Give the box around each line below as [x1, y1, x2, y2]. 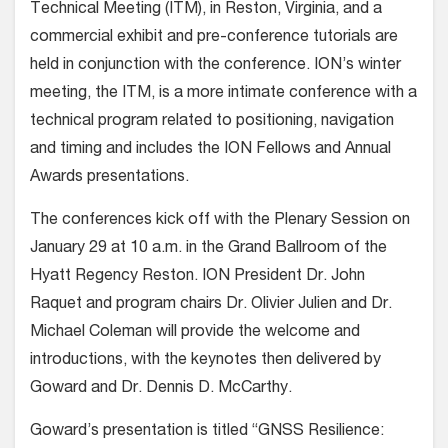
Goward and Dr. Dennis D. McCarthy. [30, 380, 292, 397]
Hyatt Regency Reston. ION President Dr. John [30, 268, 365, 285]
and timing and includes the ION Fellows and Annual [30, 141, 391, 158]
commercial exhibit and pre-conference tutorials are [30, 29, 398, 46]
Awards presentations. [30, 169, 189, 186]
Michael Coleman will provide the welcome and [30, 324, 360, 341]
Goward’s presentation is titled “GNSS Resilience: [30, 423, 384, 440]
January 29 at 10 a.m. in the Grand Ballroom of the [30, 240, 387, 257]
